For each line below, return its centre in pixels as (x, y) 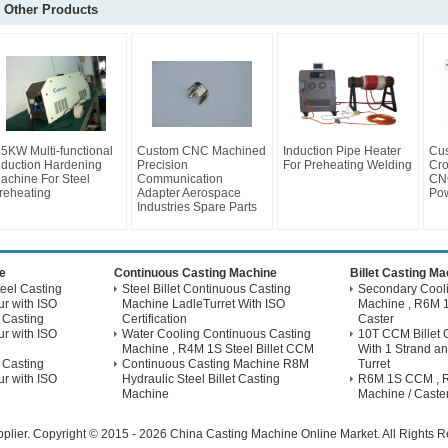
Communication (180, 179)
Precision (162, 165)
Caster (376, 319)
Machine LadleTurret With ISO (203, 304)
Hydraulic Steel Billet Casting (201, 379)
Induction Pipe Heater (342, 151)
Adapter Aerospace (189, 193)
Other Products (51, 9)
